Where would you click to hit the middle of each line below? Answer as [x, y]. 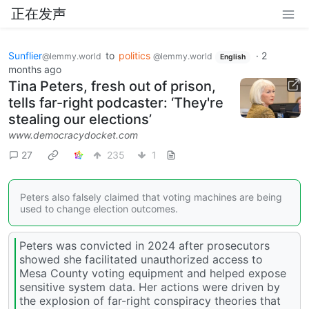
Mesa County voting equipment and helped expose [153, 273]
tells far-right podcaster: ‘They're [116, 102]
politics [136, 56]
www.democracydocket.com [73, 134]
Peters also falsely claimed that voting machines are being [151, 197]
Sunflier [25, 56]
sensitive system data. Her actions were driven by [150, 287]
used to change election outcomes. [99, 208]
